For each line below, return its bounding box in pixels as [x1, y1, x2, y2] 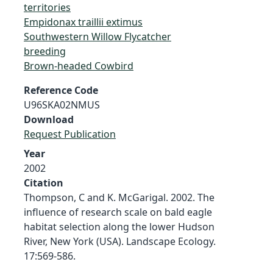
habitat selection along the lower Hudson [24, 219, 214, 233]
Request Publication [24, 127, 116, 141]
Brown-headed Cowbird [24, 58, 133, 73]
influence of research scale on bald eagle [24, 205, 212, 219]
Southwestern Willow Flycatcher [24, 29, 171, 43]
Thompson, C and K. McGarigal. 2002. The [24, 190, 214, 204]
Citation [24, 175, 63, 190]
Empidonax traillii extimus [24, 15, 143, 29]
